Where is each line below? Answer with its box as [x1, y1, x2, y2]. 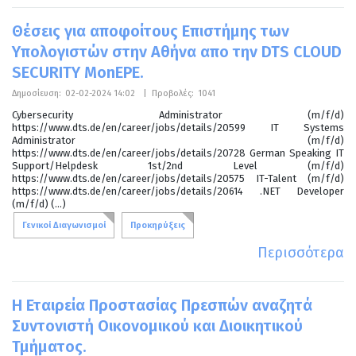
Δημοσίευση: [12, 87, 61, 99]
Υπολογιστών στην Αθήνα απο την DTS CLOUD [12, 41, 342, 61]
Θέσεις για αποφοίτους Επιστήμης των [12, 21, 289, 41]
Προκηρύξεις [130, 219, 185, 230]
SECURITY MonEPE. [12, 62, 144, 82]
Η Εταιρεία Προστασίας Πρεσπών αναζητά [12, 295, 312, 315]
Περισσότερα [257, 243, 344, 261]
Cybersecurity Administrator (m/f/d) [12, 108, 344, 121]
